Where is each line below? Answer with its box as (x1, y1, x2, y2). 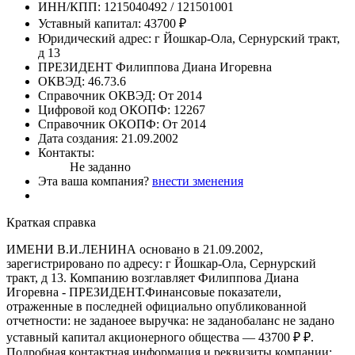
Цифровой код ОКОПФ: (38, 102, 170, 116)
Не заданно (70, 159, 131, 174)
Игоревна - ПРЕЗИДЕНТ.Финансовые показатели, (6, 284, 281, 299)
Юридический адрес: (38, 31, 151, 45)
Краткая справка (6, 215, 96, 229)
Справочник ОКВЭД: (38, 88, 155, 102)
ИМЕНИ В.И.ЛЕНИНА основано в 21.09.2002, (6, 242, 263, 256)
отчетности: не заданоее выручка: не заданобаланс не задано (6, 313, 334, 327)
